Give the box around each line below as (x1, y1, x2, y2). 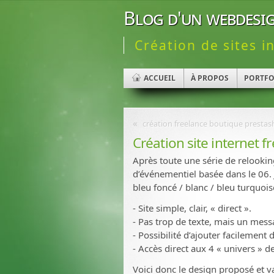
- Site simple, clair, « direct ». (133, 202, 251, 215)
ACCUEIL (144, 73, 176, 84)
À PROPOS (191, 73, 229, 84)
